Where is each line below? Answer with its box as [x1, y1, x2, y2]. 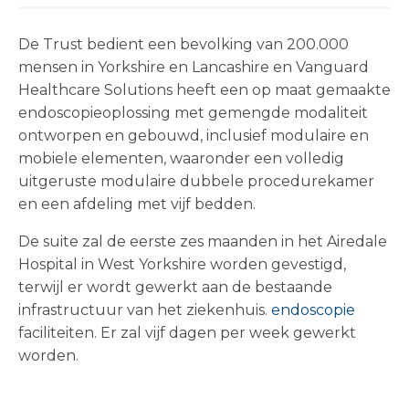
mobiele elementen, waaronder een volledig [18, 150, 344, 167]
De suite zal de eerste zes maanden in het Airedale [18, 233, 387, 250]
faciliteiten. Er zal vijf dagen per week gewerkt [18, 324, 356, 341]
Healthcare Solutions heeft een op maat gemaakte [18, 81, 391, 99]
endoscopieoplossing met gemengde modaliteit [18, 104, 368, 121]
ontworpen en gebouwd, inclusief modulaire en [18, 127, 369, 144]
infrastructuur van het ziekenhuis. [18, 301, 271, 319]
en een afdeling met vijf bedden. [18, 195, 256, 213]
